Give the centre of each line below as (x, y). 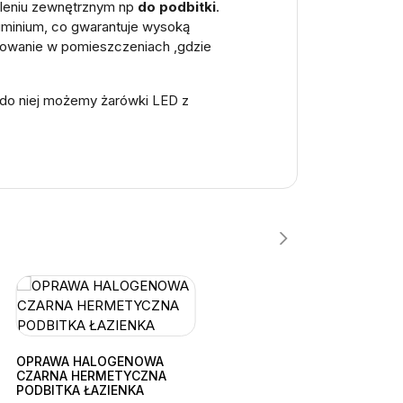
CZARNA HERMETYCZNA (91, 375)
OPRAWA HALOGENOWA (90, 361)
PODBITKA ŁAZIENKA (80, 390)
